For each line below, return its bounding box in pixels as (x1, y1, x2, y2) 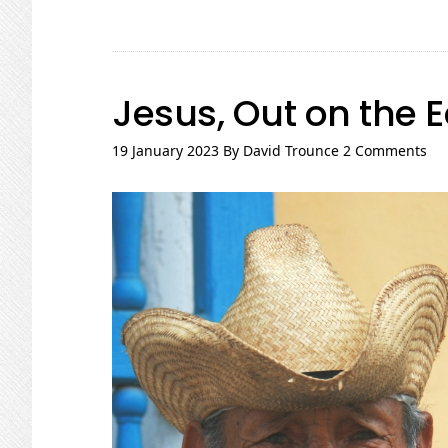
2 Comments (343, 141, 427, 160)
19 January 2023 (112, 141, 219, 160)
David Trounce (243, 141, 339, 160)
